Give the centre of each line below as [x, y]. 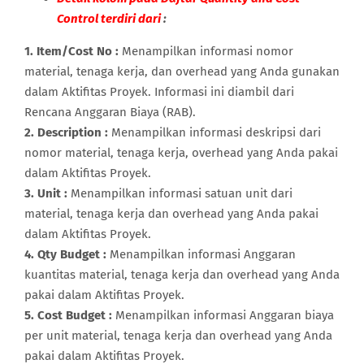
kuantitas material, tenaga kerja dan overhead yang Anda [182, 274]
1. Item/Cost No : [71, 51]
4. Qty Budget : [65, 254]
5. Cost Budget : [68, 315]
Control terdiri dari [109, 18]
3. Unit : [46, 193]
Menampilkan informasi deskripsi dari [214, 132]
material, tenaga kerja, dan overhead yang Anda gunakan [182, 71]
